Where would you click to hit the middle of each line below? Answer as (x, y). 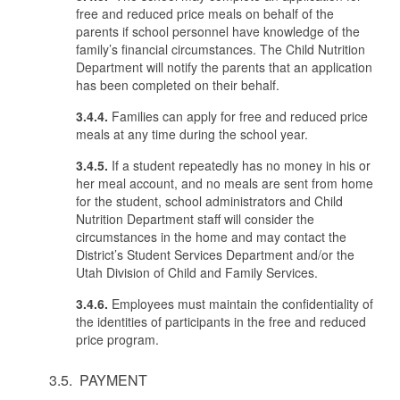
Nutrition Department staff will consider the (195, 219)
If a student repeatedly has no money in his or (239, 165)
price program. (117, 339)
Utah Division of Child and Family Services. (197, 272)
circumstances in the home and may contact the (211, 237)
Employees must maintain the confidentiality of (241, 304)
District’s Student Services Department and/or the (215, 254)
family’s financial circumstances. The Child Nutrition (221, 49)
